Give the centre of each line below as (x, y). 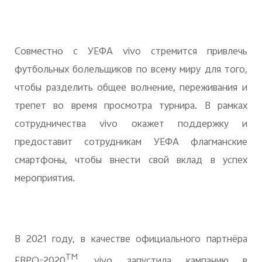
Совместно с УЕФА (69, 52)
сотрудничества (57, 125)
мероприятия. (44, 179)
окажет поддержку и (183, 125)
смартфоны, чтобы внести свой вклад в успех (131, 161)
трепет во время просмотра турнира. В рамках (131, 107)
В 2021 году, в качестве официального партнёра (131, 239)
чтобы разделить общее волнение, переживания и (131, 89)
